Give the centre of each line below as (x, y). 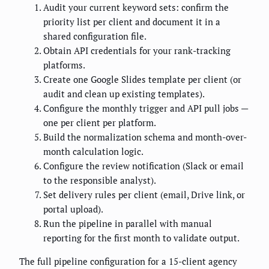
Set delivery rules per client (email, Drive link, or (144, 194)
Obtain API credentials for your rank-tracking (137, 50)
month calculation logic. (93, 151)
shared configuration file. (95, 36)
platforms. (64, 65)
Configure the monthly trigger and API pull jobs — (146, 108)
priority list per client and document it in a (132, 21)
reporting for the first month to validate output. (141, 237)
